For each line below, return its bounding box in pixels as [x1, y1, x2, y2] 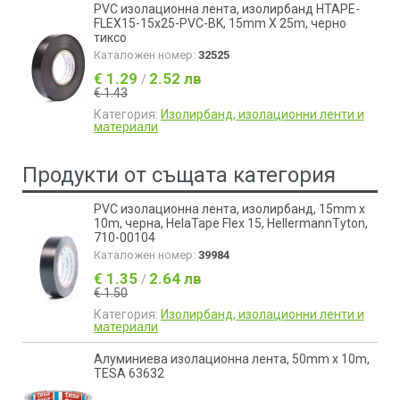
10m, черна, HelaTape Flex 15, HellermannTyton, [94, 216, 368, 230]
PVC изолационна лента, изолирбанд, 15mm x [94, 202, 365, 216]
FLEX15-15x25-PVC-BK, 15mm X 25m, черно [94, 16, 346, 30]
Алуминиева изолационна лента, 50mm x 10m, [94, 352, 370, 366]
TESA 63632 [94, 366, 164, 380]
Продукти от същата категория [22, 162, 336, 187]
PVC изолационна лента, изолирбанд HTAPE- [94, 2, 360, 16]
